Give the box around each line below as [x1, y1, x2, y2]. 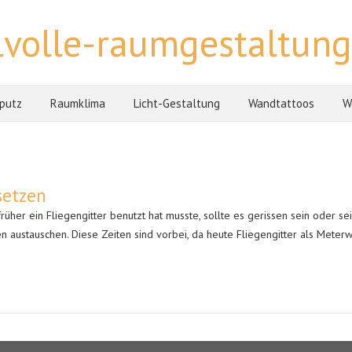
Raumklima [50, 96, 105, 111]
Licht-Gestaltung [134, 96, 220, 111]
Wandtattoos [248, 96, 314, 111]
